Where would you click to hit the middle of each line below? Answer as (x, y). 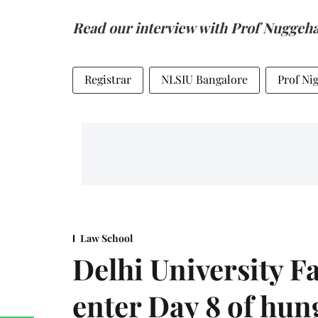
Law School (106, 238)
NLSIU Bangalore (204, 79)
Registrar (108, 79)
